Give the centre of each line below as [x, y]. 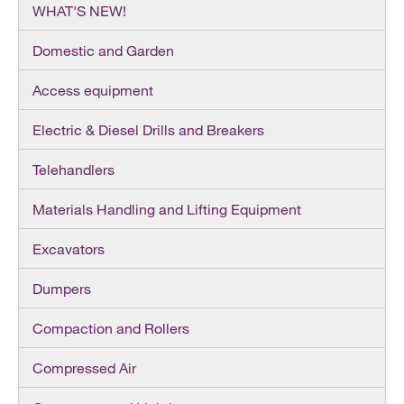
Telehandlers [73, 169]
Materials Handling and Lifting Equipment [167, 208]
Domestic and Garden [103, 50]
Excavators [69, 248]
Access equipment [93, 89]
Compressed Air [84, 367]
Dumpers [62, 288]
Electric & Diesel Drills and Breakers [148, 129]
